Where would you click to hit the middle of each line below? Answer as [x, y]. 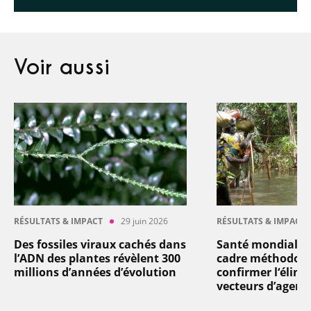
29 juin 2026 [144, 221]
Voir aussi [62, 68]
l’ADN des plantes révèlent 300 [97, 258]
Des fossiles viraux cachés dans [100, 244]
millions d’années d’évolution [95, 272]
